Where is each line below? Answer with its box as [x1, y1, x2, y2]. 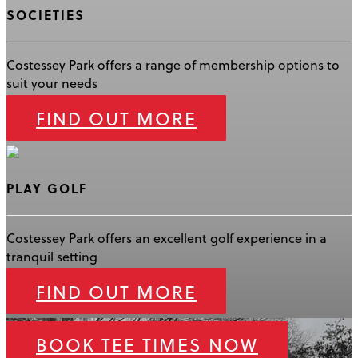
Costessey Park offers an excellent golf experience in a [6, 229, 327, 248]
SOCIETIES [6, 5, 85, 24]
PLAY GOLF [6, 179, 87, 198]
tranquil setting [6, 247, 97, 266]
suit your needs [6, 73, 97, 92]
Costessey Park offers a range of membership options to [6, 54, 340, 74]
